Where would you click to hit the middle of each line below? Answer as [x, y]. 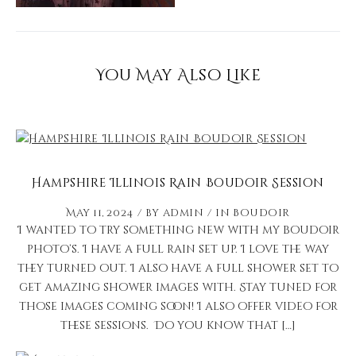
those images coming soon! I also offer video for [178, 307]
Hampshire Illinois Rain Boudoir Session [178, 184]
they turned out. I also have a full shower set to [178, 269]
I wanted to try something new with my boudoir [178, 230]
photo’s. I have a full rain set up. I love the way [178, 250]
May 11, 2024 [99, 213]
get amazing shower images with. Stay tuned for [178, 288]
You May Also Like [178, 75]
